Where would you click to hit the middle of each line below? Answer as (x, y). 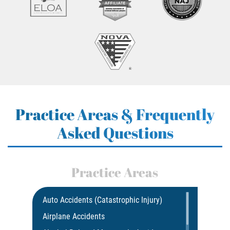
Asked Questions (115, 132)
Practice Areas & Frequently (115, 114)
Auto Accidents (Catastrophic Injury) (103, 200)
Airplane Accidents (74, 216)
